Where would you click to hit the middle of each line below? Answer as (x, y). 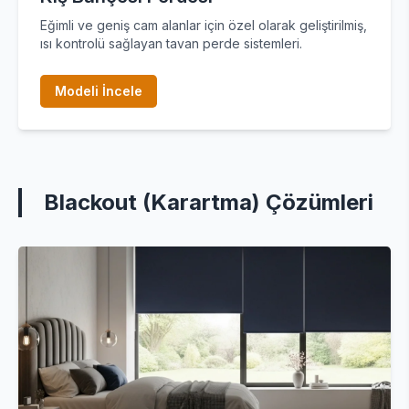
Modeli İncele (99, 91)
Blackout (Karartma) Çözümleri (209, 202)
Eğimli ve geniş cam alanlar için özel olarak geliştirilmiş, (204, 25)
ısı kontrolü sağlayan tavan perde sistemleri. (171, 43)
